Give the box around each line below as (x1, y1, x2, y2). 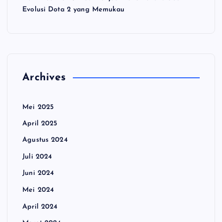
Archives (22, 72, 66, 83)
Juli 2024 (22, 153, 53, 161)
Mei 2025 (22, 103, 54, 111)
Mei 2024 (22, 186, 55, 194)
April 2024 (22, 203, 58, 211)
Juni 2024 (22, 169, 55, 177)
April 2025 (22, 120, 57, 128)
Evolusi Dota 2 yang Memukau (22, 6, 124, 14)
